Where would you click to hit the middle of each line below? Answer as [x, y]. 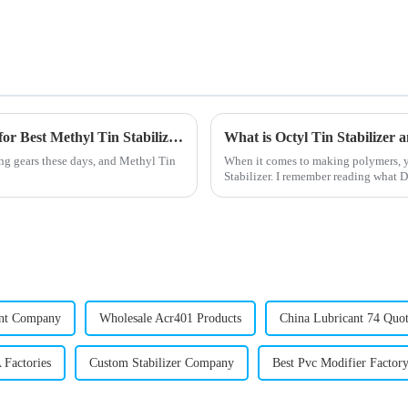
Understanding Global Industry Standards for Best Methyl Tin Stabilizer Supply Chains [176, 137]
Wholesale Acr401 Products [170, 318]
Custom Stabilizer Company [162, 362]
